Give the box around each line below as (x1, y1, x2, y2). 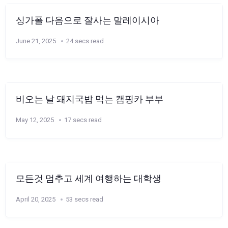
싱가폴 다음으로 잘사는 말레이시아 (16, 15, 159, 25)
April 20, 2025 (16, 195, 55, 203)
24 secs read (66, 37, 104, 45)
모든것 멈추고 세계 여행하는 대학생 (16, 173, 161, 184)
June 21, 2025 (16, 37, 56, 45)
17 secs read (64, 116, 102, 124)
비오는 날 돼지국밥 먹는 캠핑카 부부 (16, 94, 163, 104)
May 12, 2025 (16, 116, 54, 124)
